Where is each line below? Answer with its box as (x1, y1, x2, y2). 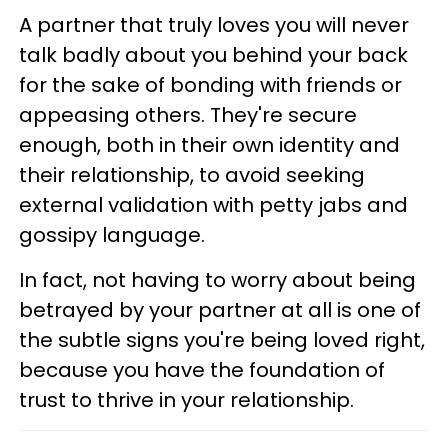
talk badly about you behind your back (19, 40, 408, 69)
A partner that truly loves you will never (19, 10, 409, 39)
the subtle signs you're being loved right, (19, 325, 425, 354)
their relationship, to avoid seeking (19, 160, 365, 189)
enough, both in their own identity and (19, 130, 400, 159)
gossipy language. (19, 220, 205, 249)
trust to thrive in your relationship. (19, 385, 354, 414)
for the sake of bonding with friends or (19, 70, 402, 99)
